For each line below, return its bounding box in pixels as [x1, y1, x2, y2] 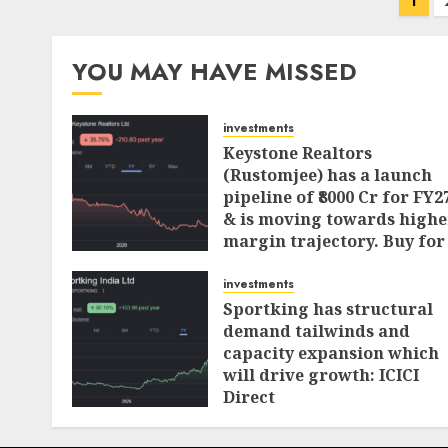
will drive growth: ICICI [223, 364, 419, 386]
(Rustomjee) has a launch [223, 164, 432, 186]
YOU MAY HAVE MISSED [72, 54, 357, 89]
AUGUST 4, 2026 [239, 414, 339, 432]
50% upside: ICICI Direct [223, 252, 421, 274]
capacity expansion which [223, 342, 439, 364]
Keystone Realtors [223, 142, 372, 164]
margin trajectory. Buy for [223, 230, 445, 252]
